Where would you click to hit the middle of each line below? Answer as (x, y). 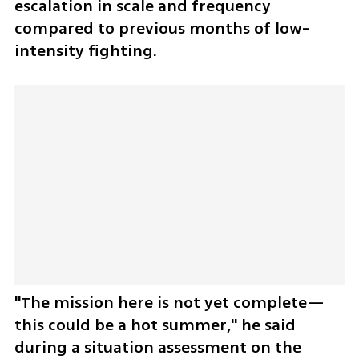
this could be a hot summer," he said (155, 325)
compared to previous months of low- (161, 28)
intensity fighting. (87, 50)
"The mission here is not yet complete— (169, 303)
